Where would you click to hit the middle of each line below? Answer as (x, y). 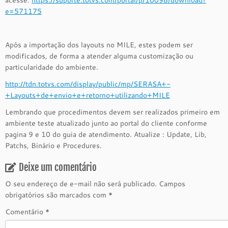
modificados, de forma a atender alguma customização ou (99, 56)
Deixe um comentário (58, 167)
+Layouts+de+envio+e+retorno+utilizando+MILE (88, 95)
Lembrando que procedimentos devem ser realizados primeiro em (112, 112)
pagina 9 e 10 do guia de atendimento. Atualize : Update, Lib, (106, 134)
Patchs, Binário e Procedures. (53, 146)
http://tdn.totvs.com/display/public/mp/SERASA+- (88, 84)
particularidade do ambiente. (52, 67)
